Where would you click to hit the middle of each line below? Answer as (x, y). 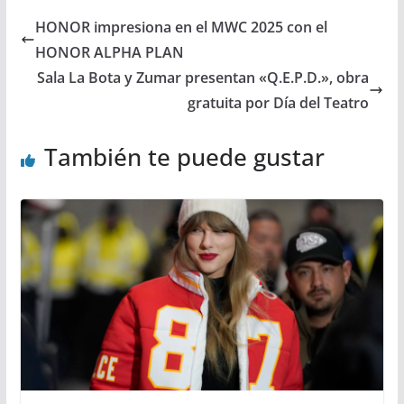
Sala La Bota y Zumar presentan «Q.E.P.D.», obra (203, 78)
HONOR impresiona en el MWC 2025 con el (181, 28)
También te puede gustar (184, 157)
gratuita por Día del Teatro (279, 103)
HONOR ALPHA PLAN (109, 53)
